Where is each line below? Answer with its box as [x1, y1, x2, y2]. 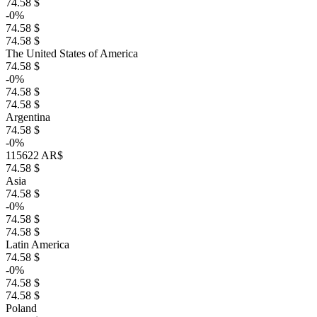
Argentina [6, 111, 50, 123]
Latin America [6, 238, 69, 250]
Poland [6, 302, 37, 314]
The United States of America [6, 47, 138, 59]
